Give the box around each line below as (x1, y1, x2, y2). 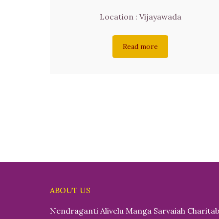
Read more (123, 42, 158, 51)
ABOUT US (50, 185, 90, 195)
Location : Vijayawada (99, 12, 181, 22)
